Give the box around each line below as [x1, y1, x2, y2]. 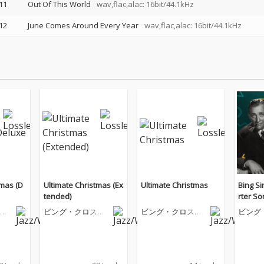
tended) [44, 191, 71, 202]
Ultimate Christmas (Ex [44, 180, 123, 190]
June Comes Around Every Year [27, 20, 138, 31]
